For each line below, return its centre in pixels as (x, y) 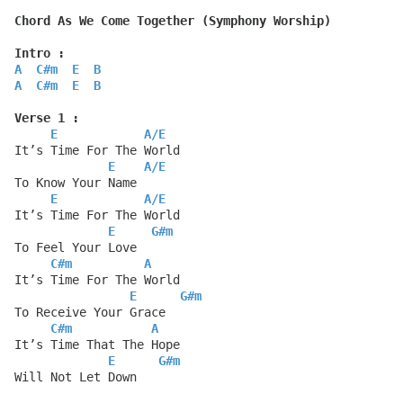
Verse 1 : (47, 118)
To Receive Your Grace (90, 313)
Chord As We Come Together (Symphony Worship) (173, 21)
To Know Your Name (76, 183)
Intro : (40, 54)
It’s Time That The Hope (97, 345)
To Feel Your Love (76, 248)
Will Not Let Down (76, 377)
